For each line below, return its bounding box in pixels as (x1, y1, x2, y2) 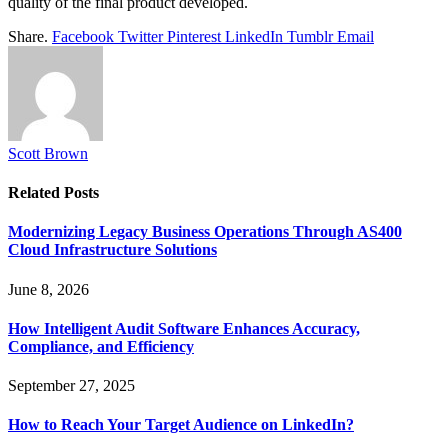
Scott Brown (8, 144, 88, 162)
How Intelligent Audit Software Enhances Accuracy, (8, 319, 360, 337)
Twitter (118, 27, 163, 45)
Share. (8, 27, 48, 45)
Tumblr (287, 27, 333, 45)
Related (8, 184, 64, 202)
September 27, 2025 (8, 377, 135, 395)
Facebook (52, 27, 114, 45)
